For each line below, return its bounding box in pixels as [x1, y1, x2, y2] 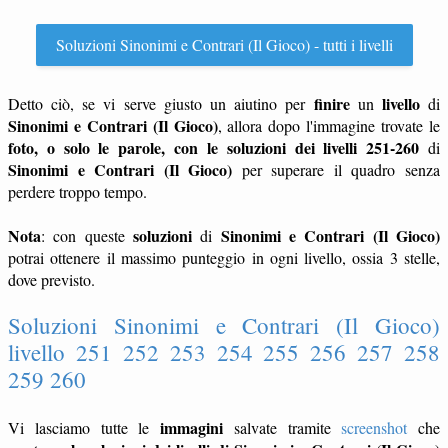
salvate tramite [223, 417, 342, 438]
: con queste [41, 225, 133, 246]
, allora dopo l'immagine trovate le [217, 115, 441, 136]
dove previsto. [8, 269, 95, 290]
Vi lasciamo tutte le [8, 417, 160, 438]
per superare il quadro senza [232, 159, 441, 180]
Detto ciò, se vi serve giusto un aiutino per [8, 93, 314, 114]
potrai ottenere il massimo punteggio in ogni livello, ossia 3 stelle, [8, 247, 440, 268]
